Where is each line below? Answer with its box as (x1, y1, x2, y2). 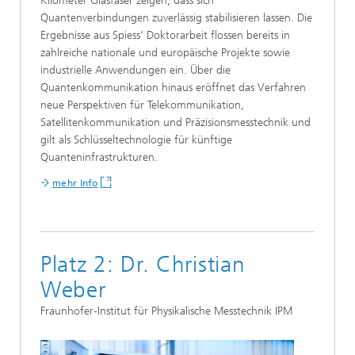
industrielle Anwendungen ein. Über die (40, 63, 231, 77)
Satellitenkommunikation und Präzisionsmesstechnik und (40, 115, 311, 129)
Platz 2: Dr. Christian (40, 250, 246, 277)
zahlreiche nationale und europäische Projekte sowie (40, 45, 290, 59)
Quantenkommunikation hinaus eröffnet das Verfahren (40, 80, 306, 94)
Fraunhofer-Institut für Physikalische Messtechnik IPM (40, 303, 292, 318)
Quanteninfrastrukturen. (40, 150, 158, 164)
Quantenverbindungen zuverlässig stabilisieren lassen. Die (40, 10, 312, 25)
